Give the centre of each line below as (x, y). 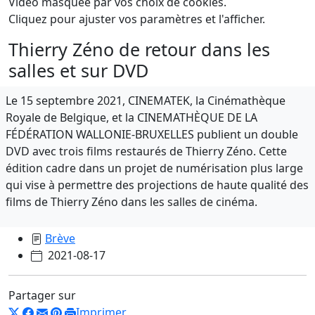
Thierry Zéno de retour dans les (139, 49)
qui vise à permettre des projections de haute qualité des (157, 185)
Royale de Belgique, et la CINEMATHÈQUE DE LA (131, 117)
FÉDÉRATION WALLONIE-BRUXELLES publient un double (152, 134)
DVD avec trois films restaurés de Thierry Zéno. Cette (146, 151)
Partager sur (42, 295)
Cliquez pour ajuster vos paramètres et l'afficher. (137, 19)
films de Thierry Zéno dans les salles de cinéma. (131, 201)
